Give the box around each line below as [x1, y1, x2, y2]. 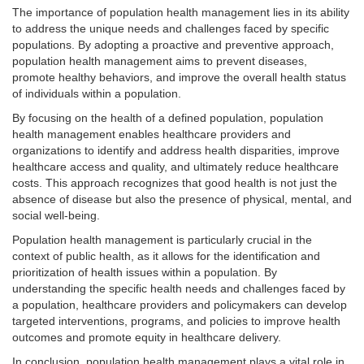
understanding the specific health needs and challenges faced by [12, 282, 345, 295]
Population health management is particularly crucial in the [12, 233, 312, 246]
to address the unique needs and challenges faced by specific [12, 22, 329, 35]
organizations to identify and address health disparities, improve [12, 144, 340, 157]
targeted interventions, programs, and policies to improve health [12, 314, 340, 327]
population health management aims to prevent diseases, [12, 54, 307, 67]
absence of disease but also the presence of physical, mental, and [12, 193, 352, 206]
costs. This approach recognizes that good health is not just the [12, 176, 337, 189]
